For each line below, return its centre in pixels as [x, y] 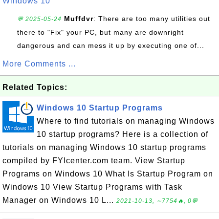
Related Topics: [35, 87]
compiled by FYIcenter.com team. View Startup [94, 161]
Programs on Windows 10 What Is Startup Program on [108, 174]
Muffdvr [79, 19]
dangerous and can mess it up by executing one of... [111, 45]
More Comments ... [39, 64]
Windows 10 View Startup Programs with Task [92, 187]
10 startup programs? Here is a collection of [122, 134]
